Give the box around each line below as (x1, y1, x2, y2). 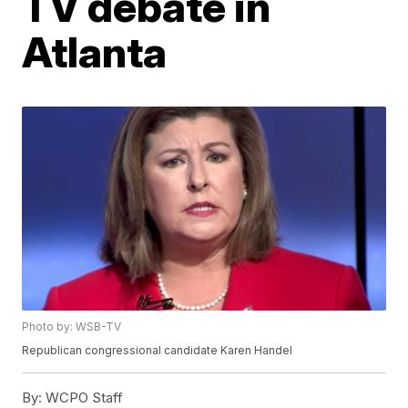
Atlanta (22, 26, 168, 77)
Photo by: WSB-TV (22, 320, 122, 334)
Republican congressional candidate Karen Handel (22, 343, 293, 358)
